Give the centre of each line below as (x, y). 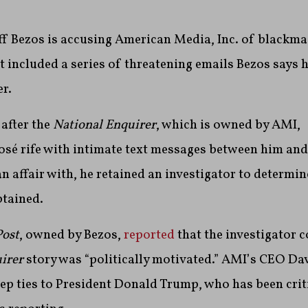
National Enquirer (104, 125)
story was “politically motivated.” (123, 260)
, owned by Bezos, (71, 235)
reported (149, 235)
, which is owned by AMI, (228, 125)
